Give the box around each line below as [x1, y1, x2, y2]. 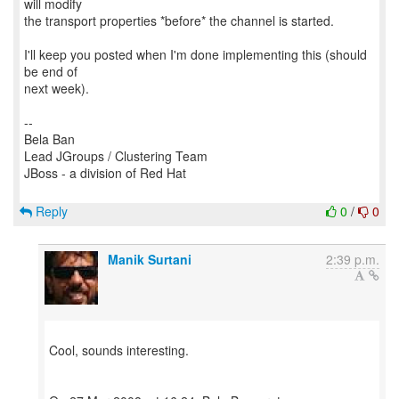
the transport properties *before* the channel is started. [24, 12, 334, 29]
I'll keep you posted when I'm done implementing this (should [24, 45, 367, 63]
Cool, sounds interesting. [49, 341, 189, 359]
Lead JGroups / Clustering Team [24, 147, 208, 165]
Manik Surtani [108, 250, 191, 268]
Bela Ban [24, 130, 75, 148]
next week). [24, 79, 89, 97]
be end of [24, 62, 77, 80]
